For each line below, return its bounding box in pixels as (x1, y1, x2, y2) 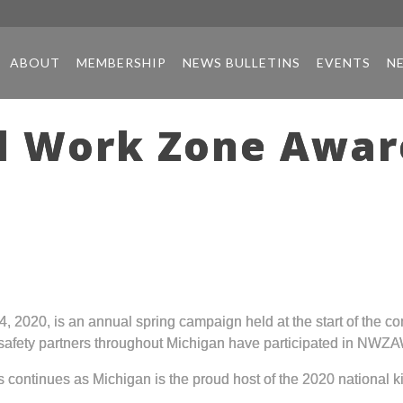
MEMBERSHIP (76, 55, 166, 70)
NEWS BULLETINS (182, 55, 300, 70)
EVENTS (316, 55, 371, 70)
